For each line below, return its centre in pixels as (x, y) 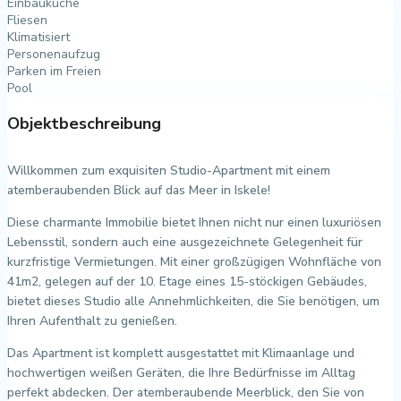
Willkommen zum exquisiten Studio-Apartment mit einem (169, 170)
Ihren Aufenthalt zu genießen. (92, 320)
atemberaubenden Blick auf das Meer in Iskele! (139, 190)
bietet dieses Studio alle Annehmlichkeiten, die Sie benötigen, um (193, 301)
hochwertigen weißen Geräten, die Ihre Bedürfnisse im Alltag (181, 372)
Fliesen (27, 20)
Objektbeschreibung (84, 123)
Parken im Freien (54, 71)
